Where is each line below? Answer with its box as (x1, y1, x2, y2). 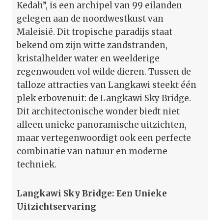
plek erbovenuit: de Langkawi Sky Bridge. (17, 92, 191, 104)
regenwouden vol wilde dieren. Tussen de (17, 66, 191, 77)
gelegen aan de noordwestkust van (17, 13, 164, 24)
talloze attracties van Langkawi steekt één (17, 79, 196, 90)
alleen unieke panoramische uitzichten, (17, 119, 187, 130)
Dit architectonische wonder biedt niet (17, 106, 180, 117)
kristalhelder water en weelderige (17, 53, 160, 64)
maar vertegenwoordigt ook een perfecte (17, 132, 191, 143)
